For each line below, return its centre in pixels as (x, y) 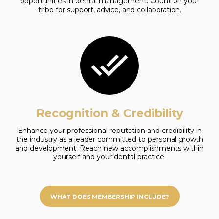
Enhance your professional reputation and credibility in (109, 131)
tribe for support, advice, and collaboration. (109, 10)
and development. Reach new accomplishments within (109, 148)
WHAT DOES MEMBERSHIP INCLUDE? (109, 197)
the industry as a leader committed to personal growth (109, 139)
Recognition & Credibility (109, 113)
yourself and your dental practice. (109, 157)
